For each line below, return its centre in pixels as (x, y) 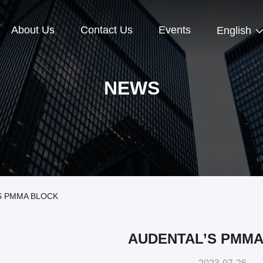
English (234, 31)
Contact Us (107, 30)
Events (175, 30)
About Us (33, 30)
